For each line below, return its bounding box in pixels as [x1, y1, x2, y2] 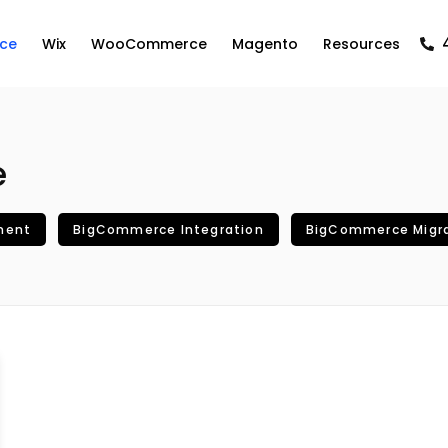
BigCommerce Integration [73, 221, 264, 238]
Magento [232, 33, 298, 54]
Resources [323, 33, 400, 54]
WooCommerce [91, 33, 207, 54]
